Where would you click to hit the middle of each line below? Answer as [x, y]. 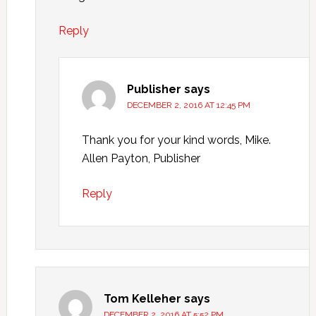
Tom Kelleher [142, 299]
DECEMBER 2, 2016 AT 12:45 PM [188, 105]
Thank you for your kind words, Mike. [176, 140]
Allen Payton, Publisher [141, 158]
